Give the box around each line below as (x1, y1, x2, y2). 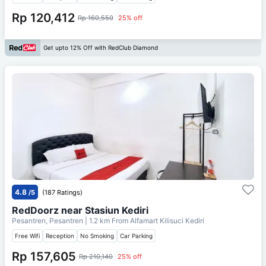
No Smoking (80, 232, 114, 239)
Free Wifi (15, 232, 40, 239)
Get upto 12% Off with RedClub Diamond (43, 44, 158, 52)
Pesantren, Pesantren (12, 216, 85, 225)
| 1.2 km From (85, 216, 128, 225)
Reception (46, 232, 74, 239)
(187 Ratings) (42, 188, 83, 197)
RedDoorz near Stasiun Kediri (12, 204, 148, 216)
